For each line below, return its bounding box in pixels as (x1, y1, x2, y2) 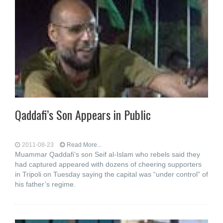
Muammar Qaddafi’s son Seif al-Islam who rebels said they (15, 150, 200, 158)
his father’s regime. (15, 180, 76, 188)
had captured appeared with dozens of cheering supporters (15, 160, 202, 168)
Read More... (67, 141, 102, 148)
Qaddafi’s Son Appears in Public (15, 106, 151, 123)
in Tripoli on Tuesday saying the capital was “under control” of (15, 170, 208, 178)
